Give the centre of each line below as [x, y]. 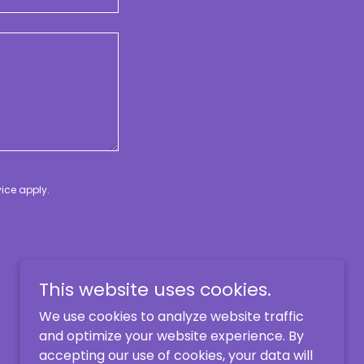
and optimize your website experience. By [171, 336]
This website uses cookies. [155, 290]
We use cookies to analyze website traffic [171, 316]
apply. [33, 190]
